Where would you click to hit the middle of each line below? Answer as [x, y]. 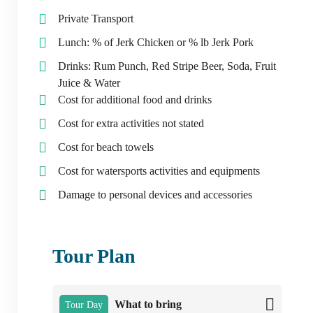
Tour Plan [94, 256]
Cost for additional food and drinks [135, 100]
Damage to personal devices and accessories [155, 195]
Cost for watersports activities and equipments [159, 171]
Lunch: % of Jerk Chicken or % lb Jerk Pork [156, 43]
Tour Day [84, 305]
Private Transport [96, 19]
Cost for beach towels [106, 147]
